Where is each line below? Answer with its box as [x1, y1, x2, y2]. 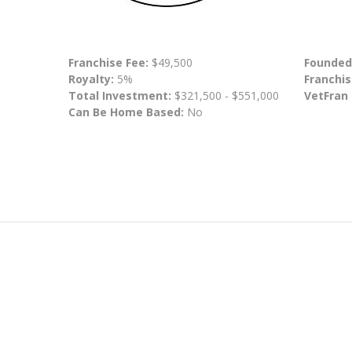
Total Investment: [68, 88, 174, 103]
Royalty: [68, 71, 114, 86]
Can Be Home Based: [68, 104, 184, 119]
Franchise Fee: [68, 55, 152, 70]
